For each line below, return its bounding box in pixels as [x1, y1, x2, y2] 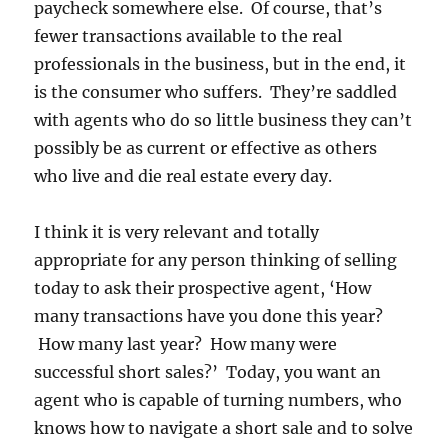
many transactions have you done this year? [34, 306, 384, 327]
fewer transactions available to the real [34, 26, 343, 47]
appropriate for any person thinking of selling [34, 250, 398, 271]
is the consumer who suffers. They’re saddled [34, 82, 398, 103]
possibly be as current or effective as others [34, 138, 378, 159]
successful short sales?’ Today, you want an [34, 362, 382, 383]
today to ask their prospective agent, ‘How [34, 278, 372, 299]
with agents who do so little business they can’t [34, 110, 413, 131]
